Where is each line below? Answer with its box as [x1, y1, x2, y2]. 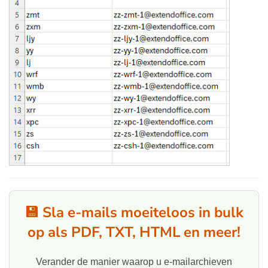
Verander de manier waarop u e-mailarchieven [36, 256, 232, 267]
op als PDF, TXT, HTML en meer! [28, 222, 240, 242]
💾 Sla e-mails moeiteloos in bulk [25, 202, 243, 222]
